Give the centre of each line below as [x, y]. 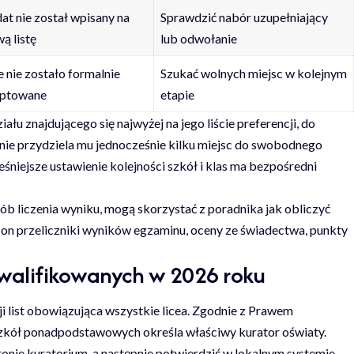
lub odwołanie [198, 38]
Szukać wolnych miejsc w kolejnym [253, 73]
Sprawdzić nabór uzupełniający [244, 17]
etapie [177, 94]
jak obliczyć [298, 208]
